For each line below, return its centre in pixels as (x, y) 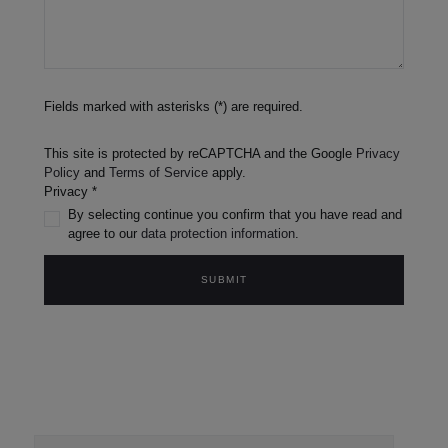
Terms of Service (158, 173)
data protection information (218, 234)
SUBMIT (224, 280)
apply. (227, 173)
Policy (62, 173)
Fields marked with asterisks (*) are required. (173, 107)
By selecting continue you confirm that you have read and (235, 215)
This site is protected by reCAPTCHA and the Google (200, 154)
